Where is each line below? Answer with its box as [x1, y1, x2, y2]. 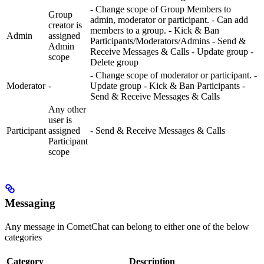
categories [5, 232, 42, 242]
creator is [48, 19, 82, 30]
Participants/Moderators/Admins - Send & [90, 35, 246, 46]
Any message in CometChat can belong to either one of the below [5, 221, 249, 232]
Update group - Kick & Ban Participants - [90, 80, 245, 91]
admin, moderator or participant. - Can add [90, 14, 248, 25]
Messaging [5, 196, 55, 209]
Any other [48, 104, 86, 114]
